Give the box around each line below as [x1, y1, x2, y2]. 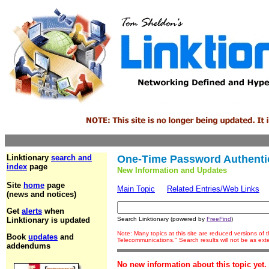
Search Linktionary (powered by [117, 216, 207, 222]
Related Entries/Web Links [167, 184, 259, 193]
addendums [7, 241, 50, 250]
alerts [22, 207, 42, 216]
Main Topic [117, 184, 155, 193]
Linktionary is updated [7, 216, 90, 225]
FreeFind [207, 216, 231, 222]
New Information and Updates [117, 166, 227, 175]
